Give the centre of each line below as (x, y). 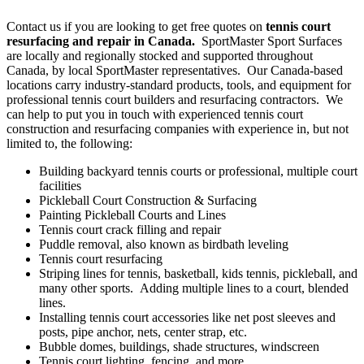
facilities (60, 185)
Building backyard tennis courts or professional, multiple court (198, 171)
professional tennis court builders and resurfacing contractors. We (175, 99)
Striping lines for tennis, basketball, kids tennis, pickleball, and (198, 273)
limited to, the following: (69, 143)
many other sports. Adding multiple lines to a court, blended (194, 288)
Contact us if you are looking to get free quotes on (136, 26)
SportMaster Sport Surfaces (272, 41)
